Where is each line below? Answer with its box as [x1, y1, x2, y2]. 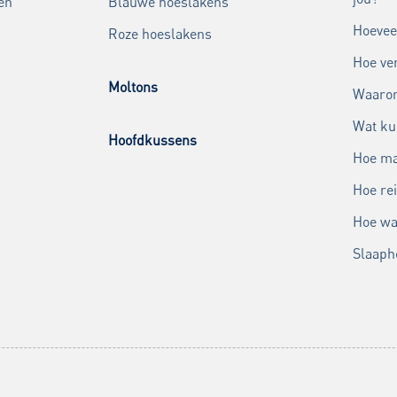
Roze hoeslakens [108, 25, 212, 43]
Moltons [108, 78, 158, 97]
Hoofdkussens [108, 131, 197, 150]
